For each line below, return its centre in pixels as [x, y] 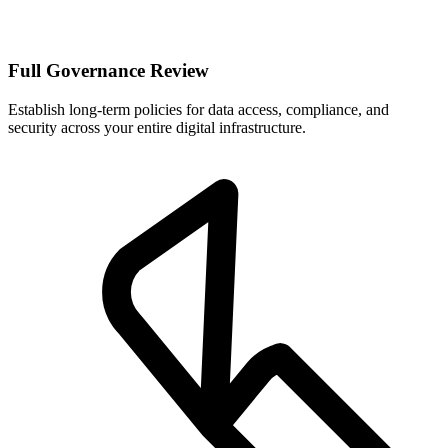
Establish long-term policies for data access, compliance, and [198, 109]
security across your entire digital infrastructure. [157, 127]
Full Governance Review [108, 71]
